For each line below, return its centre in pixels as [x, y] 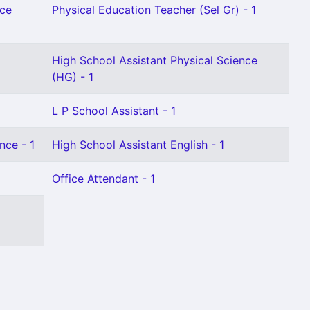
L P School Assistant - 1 [114, 111]
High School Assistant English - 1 [138, 145]
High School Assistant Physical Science [155, 60]
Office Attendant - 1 [103, 179]
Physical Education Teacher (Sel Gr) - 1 [154, 10]
